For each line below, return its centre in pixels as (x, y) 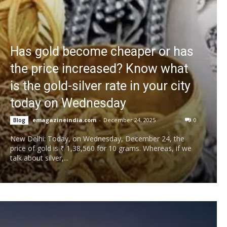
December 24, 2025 (129, 120)
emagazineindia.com (64, 120)
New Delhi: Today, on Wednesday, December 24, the (97, 138)
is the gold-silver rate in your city (100, 86)
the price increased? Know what (99, 68)
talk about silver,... (39, 158)
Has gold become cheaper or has (102, 51)
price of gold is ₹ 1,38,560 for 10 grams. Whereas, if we (101, 148)
